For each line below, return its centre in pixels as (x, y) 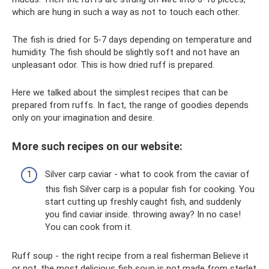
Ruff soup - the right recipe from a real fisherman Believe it (130, 256)
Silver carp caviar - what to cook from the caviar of (147, 174)
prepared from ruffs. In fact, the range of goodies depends (130, 105)
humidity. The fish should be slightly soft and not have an (126, 52)
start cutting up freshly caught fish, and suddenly (143, 202)
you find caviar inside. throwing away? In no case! (143, 214)
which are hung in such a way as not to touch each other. (126, 12)
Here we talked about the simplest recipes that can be (120, 92)
